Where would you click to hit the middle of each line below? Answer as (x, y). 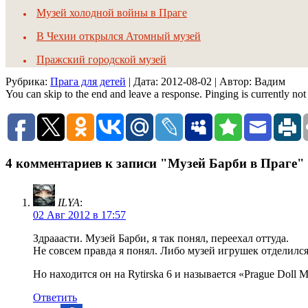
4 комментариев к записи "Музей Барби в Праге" (155, 164)
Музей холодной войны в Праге (112, 13)
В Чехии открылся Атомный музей (119, 36)
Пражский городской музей (101, 60)
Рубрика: (28, 82)
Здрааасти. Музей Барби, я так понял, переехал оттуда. (161, 238)
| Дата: (143, 82)
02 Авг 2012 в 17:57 (79, 214)
